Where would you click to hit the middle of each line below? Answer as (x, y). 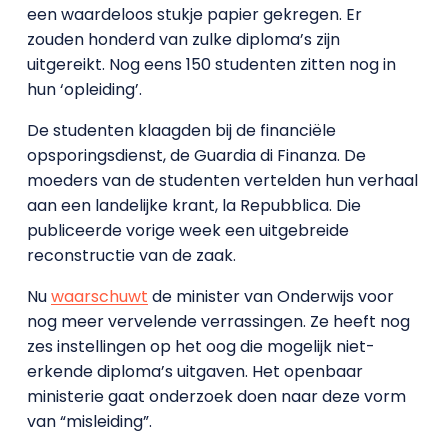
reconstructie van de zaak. (131, 255)
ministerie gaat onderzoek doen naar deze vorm (216, 396)
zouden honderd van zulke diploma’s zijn (183, 39)
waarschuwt (99, 296)
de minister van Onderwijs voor (270, 296)
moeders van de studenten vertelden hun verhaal (222, 180)
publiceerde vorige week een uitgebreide (187, 230)
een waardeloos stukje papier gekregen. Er (194, 14)
